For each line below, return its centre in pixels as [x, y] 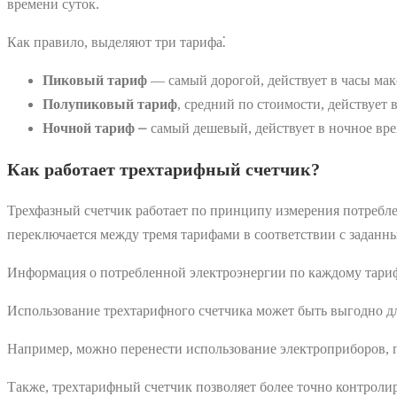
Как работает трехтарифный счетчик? [163, 170]
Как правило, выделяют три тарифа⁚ [117, 43]
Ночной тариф [89, 128]
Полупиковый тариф [110, 105]
